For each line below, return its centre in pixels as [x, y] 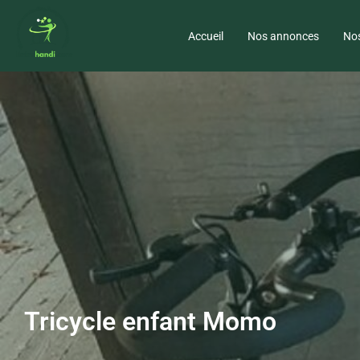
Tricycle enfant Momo [150, 322]
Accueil [206, 36]
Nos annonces [283, 36]
